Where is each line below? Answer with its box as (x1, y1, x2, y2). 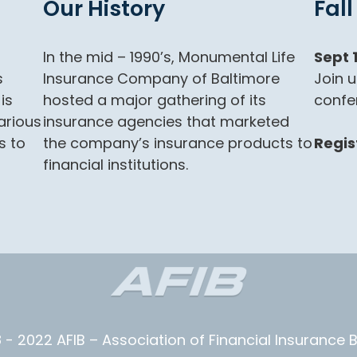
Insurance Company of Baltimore (43, 69, 280, 88)
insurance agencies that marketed (43, 112, 289, 131)
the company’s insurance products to (43, 133, 312, 153)
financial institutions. (43, 155, 188, 175)
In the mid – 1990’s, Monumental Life (43, 47, 295, 67)
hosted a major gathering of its (43, 90, 266, 110)
